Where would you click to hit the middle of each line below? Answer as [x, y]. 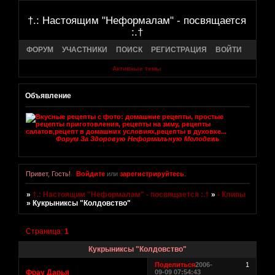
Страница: [45, 232]
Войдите [90, 174]
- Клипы [232, 195]
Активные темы [137, 69]
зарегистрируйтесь [152, 174]
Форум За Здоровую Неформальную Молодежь [137, 139]
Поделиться [175, 265]
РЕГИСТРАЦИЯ [179, 49]
